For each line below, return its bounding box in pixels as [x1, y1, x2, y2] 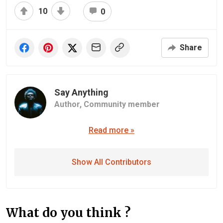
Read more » [89, 125, 134, 135]
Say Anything [54, 87, 109, 98]
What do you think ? [6, 205, 130, 221]
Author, [54, 99, 84, 109]
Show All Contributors [72, 157, 151, 167]
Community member [84, 99, 160, 109]
